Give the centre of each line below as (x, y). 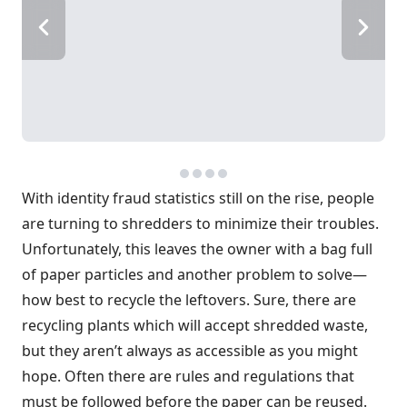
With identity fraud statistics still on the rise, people (198, 198)
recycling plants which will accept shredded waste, (195, 325)
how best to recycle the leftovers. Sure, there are (189, 300)
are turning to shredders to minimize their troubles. (200, 223)
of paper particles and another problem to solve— (194, 274)
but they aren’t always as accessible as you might (190, 351)
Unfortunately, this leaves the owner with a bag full (197, 249)
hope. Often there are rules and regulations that (188, 376)
